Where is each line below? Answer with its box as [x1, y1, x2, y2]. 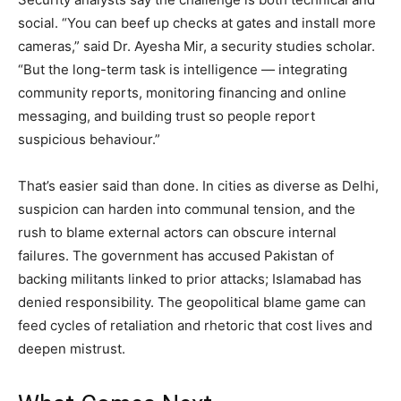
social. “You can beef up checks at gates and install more [18, 13, 376, 31]
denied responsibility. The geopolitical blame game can [18, 293, 366, 311]
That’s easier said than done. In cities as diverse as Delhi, [18, 176, 379, 194]
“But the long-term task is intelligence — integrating [18, 60, 347, 78]
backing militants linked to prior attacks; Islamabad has [18, 269, 362, 287]
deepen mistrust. [18, 339, 125, 357]
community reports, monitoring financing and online [18, 83, 346, 101]
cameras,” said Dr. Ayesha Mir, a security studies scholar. [18, 37, 375, 55]
